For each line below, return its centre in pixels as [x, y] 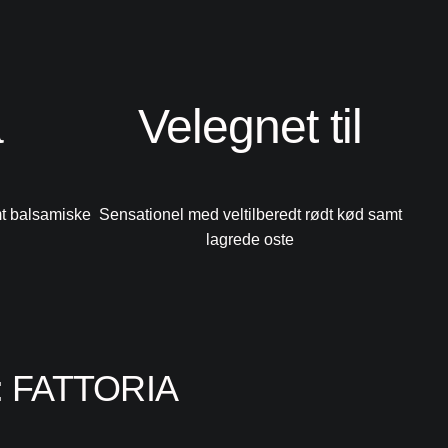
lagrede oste [250, 240]
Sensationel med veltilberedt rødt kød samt [250, 215]
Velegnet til [250, 127]
